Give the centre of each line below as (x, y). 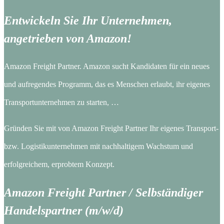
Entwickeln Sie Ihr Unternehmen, (88, 20)
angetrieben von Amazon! (68, 38)
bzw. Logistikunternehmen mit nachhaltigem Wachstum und (98, 146)
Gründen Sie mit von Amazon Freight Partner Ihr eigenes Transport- (111, 128)
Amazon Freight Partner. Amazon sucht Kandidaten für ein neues (107, 66)
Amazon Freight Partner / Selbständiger (103, 192)
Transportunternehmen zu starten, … (61, 102)
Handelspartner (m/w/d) (64, 210)
